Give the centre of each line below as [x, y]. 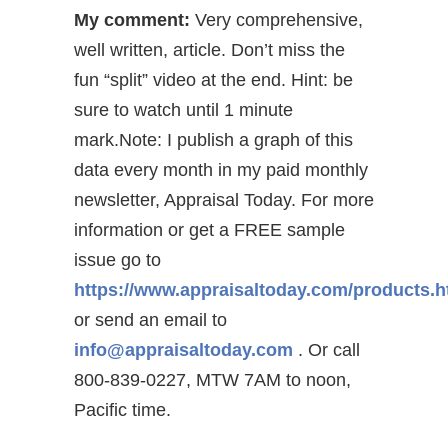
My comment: [132, 20]
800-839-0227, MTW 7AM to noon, [212, 380]
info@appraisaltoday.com [183, 350]
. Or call [326, 350]
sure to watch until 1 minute [183, 110]
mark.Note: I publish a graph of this [213, 140]
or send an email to [150, 320]
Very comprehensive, [276, 20]
